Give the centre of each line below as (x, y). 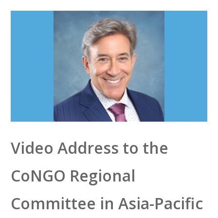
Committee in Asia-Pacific (107, 203)
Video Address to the (89, 148)
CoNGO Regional (73, 176)
